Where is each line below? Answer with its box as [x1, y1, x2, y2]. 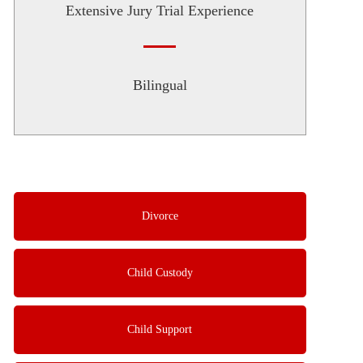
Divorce [141, 209, 178, 222]
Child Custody [126, 266, 193, 279]
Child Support [127, 322, 193, 335]
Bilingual [132, 76, 187, 93]
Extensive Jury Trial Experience [66, 2, 254, 19]
